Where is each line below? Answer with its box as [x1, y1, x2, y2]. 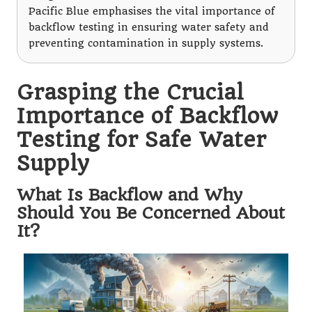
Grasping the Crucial [17, 79, 244, 104]
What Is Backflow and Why [17, 185, 242, 205]
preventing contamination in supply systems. [29, 37, 263, 49]
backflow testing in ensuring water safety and [29, 21, 269, 33]
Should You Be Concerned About [17, 203, 285, 223]
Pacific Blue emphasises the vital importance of [29, 5, 275, 17]
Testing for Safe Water [17, 126, 266, 152]
